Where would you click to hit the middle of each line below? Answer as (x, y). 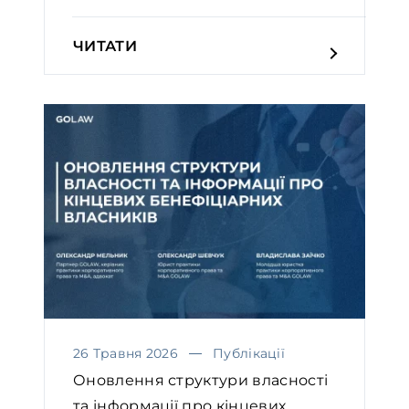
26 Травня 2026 (126, 353)
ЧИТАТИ (105, 47)
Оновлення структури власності (201, 380)
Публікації (249, 353)
